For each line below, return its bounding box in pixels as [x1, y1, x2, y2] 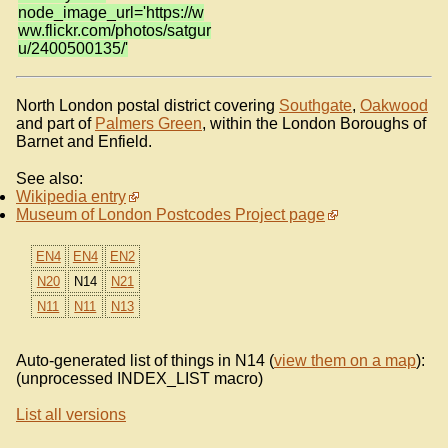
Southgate [279, 96, 352, 114]
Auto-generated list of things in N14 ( [16, 352, 274, 370]
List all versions [16, 406, 126, 424]
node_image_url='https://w [18, 3, 204, 21]
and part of [16, 114, 95, 132]
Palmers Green [95, 114, 202, 132]
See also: [16, 170, 83, 188]
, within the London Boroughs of [202, 114, 426, 132]
